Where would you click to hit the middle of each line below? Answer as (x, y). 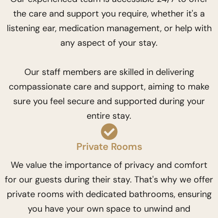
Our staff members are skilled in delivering (109, 72)
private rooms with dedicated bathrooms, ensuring (109, 194)
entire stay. (109, 116)
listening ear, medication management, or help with (109, 28)
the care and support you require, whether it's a (109, 14)
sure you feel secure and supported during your (109, 101)
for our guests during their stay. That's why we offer (109, 180)
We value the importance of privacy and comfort (109, 165)
